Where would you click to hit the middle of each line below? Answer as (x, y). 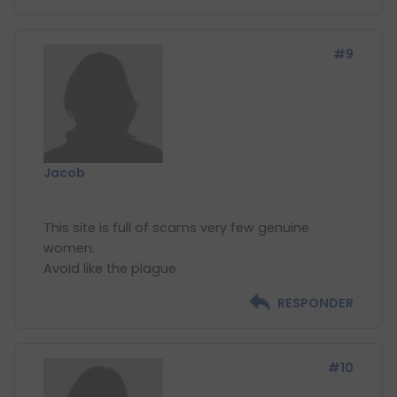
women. (69, 248)
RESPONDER (315, 303)
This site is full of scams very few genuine (176, 228)
